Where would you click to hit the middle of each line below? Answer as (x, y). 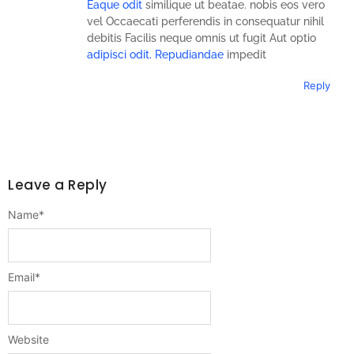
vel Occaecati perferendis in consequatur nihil (205, 22)
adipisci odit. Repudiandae (155, 55)
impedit (245, 55)
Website (28, 339)
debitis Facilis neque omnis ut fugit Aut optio (201, 38)
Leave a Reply (58, 185)
